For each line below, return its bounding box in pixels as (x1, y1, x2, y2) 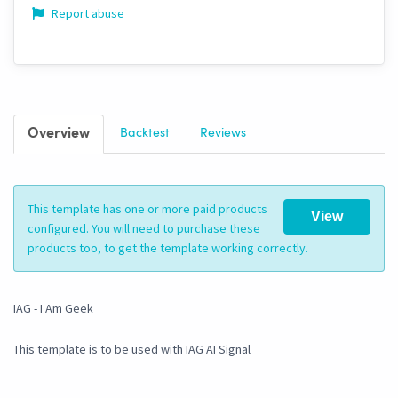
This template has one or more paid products (28, 201, 267, 218)
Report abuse (49, 5, 124, 22)
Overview (28, 127, 90, 142)
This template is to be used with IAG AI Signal (13, 341, 251, 358)
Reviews (200, 127, 246, 140)
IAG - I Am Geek (13, 300, 93, 317)
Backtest (120, 127, 170, 140)
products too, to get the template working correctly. (28, 240, 308, 257)
